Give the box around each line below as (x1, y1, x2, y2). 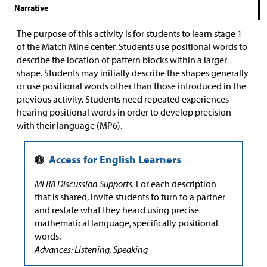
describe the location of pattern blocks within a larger (17, 54, 227, 66)
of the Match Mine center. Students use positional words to (17, 41, 247, 53)
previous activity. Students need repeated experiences (17, 93, 229, 105)
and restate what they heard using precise (35, 204, 199, 216)
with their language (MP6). (17, 119, 122, 132)
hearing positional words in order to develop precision (17, 106, 231, 119)
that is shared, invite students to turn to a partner (35, 191, 225, 203)
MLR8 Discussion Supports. (35, 178, 136, 190)
